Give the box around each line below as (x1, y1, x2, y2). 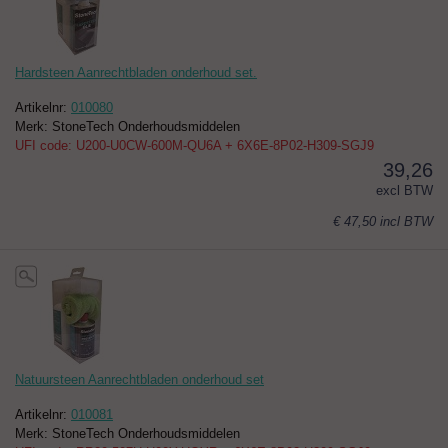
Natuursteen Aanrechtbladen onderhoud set (15, 372, 264, 388)
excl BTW (376, 183, 433, 199)
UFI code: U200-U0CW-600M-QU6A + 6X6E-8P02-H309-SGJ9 (15, 138, 374, 154)
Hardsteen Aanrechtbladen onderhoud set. (15, 65, 257, 81)
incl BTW (380, 214, 433, 230)
